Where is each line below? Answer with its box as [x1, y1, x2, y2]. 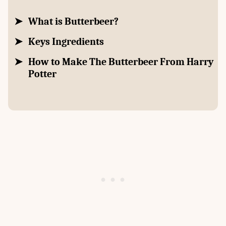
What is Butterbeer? [28, 16, 119, 28]
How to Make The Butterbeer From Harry [28, 56, 213, 68]
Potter [28, 68, 56, 80]
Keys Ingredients [28, 36, 104, 48]
